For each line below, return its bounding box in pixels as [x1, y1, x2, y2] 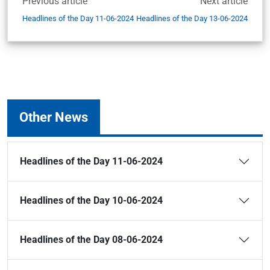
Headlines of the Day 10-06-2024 [20, 195, 163, 206]
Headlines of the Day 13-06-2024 [136, 14, 248, 23]
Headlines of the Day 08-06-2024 [20, 234, 163, 245]
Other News [19, 109, 88, 125]
